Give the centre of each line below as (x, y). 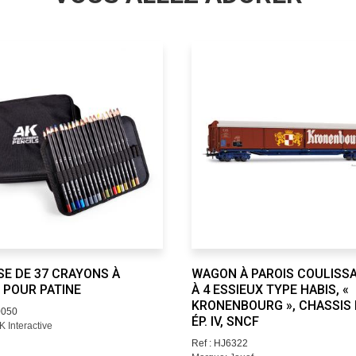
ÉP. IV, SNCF (225, 321)
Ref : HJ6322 (220, 343)
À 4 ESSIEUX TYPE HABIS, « (270, 290)
